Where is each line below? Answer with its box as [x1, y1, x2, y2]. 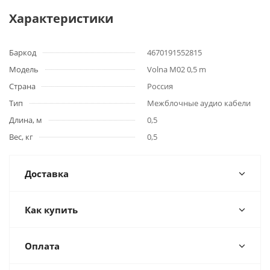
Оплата [25, 240, 60, 252]
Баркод [9, 47, 36, 58]
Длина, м [9, 115, 42, 125]
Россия [147, 81, 173, 92]
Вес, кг [9, 131, 33, 142]
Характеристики [9, 10, 113, 27]
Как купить [25, 204, 78, 216]
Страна [9, 81, 36, 92]
